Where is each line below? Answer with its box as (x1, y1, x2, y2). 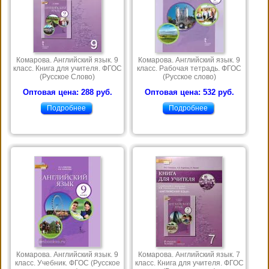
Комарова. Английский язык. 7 (138, 250, 240, 259)
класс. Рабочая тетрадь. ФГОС (137, 64, 241, 73)
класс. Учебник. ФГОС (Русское (14, 259, 120, 268)
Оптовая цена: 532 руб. (144, 88, 234, 97)
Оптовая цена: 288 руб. (22, 88, 112, 97)
